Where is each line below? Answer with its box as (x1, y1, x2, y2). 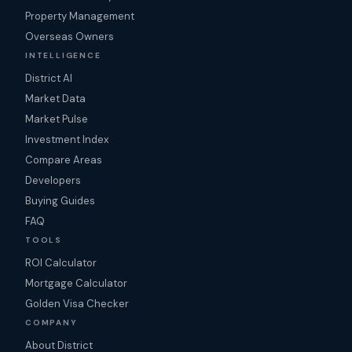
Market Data (25, 92, 86, 105)
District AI (25, 71, 72, 85)
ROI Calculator (25, 256, 97, 269)
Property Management (25, 9, 134, 23)
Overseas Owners (25, 30, 114, 43)
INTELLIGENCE (25, 50, 101, 60)
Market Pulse (25, 112, 88, 126)
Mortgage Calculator (25, 277, 127, 290)
